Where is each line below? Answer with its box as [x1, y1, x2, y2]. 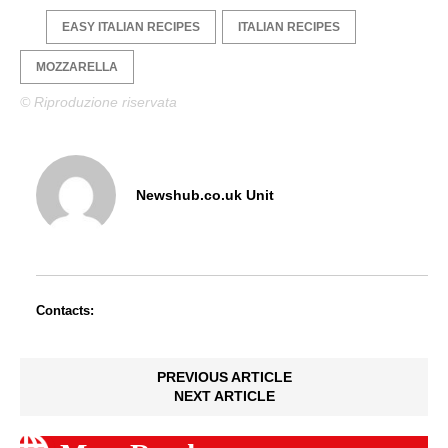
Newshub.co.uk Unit [136, 186, 274, 203]
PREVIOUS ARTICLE [156, 369, 292, 386]
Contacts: [36, 303, 94, 319]
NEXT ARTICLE [173, 388, 275, 405]
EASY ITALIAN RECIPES [62, 20, 200, 35]
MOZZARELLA [36, 60, 118, 75]
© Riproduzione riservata [20, 94, 177, 111]
